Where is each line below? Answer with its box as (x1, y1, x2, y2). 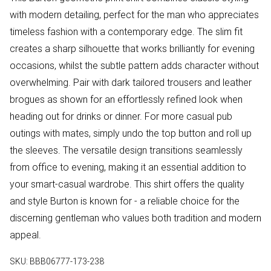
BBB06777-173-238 (30, 256, 104, 267)
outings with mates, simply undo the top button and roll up (10, 127, 252, 140)
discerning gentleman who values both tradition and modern (10, 212, 261, 224)
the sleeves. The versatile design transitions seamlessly (10, 144, 243, 157)
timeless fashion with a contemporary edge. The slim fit (10, 25, 243, 38)
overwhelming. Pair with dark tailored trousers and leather (10, 76, 252, 89)
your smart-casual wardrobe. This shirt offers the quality (10, 178, 244, 191)
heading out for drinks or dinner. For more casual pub (10, 110, 232, 123)
